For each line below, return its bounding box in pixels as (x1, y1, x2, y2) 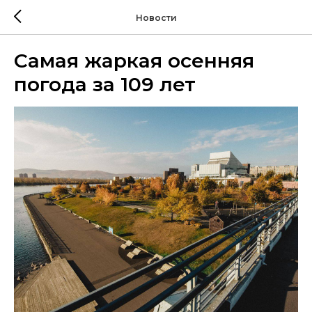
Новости (135, 12, 177, 23)
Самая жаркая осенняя (14, 49, 254, 72)
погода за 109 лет (14, 72, 196, 96)
